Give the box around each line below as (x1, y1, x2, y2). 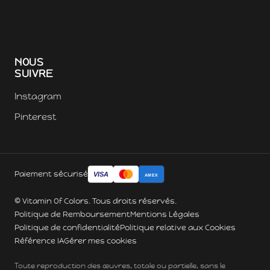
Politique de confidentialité (14, 222, 120, 233)
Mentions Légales (130, 209, 199, 220)
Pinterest (14, 111, 56, 123)
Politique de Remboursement (14, 209, 130, 220)
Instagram (14, 90, 61, 102)
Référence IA (14, 236, 64, 246)
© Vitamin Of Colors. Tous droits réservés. (14, 196, 177, 207)
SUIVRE (14, 67, 54, 81)
